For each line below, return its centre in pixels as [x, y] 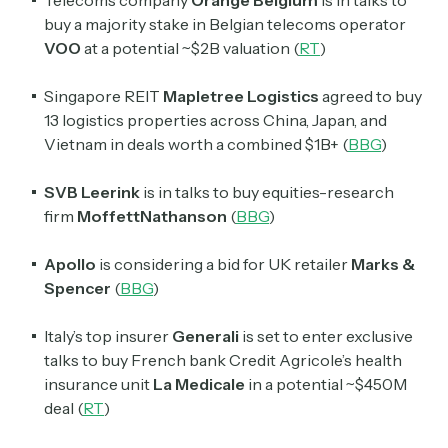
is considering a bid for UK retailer [223, 264]
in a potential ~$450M [326, 384]
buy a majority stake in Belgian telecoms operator [225, 24]
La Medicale [199, 384]
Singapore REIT [103, 96]
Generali [205, 336]
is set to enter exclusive [326, 336]
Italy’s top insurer [108, 336]
